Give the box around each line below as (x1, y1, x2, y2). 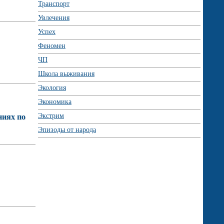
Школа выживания (38, 70, 94, 77)
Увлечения (38, 14, 69, 21)
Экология (38, 84, 66, 91)
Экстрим (38, 112, 64, 119)
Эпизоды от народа (38, 126, 96, 133)
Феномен (38, 42, 65, 49)
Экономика (38, 98, 71, 105)
